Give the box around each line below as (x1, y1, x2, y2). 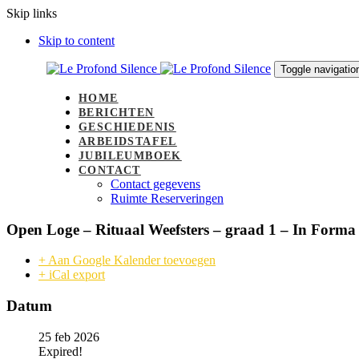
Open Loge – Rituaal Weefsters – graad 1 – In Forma (6, 220, 356, 238)
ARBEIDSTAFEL (79, 135, 177, 147)
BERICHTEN (79, 107, 155, 119)
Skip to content (38, 34, 115, 47)
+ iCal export (38, 268, 105, 282)
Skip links (6, 6, 57, 20)
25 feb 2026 (38, 329, 99, 344)
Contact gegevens (111, 177, 200, 191)
